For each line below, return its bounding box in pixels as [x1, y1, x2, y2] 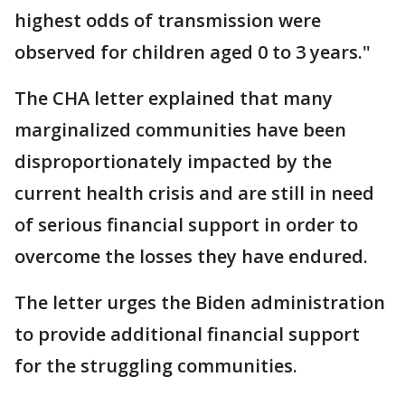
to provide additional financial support [14, 322, 360, 346]
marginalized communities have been [14, 118, 346, 142]
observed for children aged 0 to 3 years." [14, 40, 371, 64]
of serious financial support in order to [14, 212, 358, 237]
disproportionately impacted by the [14, 149, 332, 174]
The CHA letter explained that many [14, 86, 333, 110]
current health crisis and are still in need [14, 181, 374, 205]
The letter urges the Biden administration [14, 290, 385, 315]
